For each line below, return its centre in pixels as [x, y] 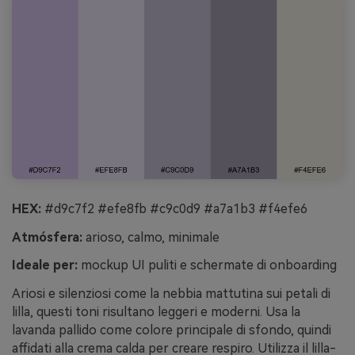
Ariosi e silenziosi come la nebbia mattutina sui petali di [171, 294]
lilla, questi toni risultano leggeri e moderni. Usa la [156, 312]
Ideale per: [45, 265]
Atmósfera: [47, 237]
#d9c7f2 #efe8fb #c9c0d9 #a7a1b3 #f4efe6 [174, 208]
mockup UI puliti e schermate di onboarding [207, 265]
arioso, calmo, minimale [151, 237]
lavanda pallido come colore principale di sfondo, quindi [172, 330]
